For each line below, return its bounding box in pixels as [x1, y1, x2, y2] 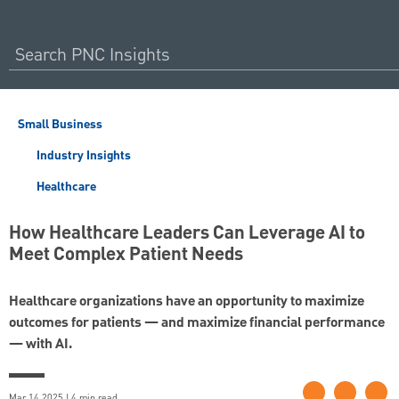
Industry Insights [33, 146, 131, 166]
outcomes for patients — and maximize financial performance [9, 312, 385, 336]
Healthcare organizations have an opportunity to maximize [9, 290, 364, 314]
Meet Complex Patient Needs [9, 240, 243, 270]
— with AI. [9, 333, 72, 357]
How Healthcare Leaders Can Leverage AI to [9, 219, 365, 248]
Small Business [18, 115, 102, 134]
